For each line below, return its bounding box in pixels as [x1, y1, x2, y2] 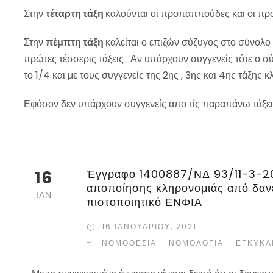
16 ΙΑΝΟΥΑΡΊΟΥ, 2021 [102, 221, 197, 232]
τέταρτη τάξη [46, 7, 105, 21]
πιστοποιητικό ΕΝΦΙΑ [87, 194, 202, 210]
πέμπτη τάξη [46, 35, 105, 50]
